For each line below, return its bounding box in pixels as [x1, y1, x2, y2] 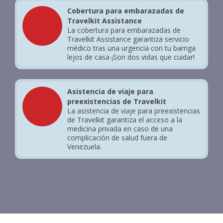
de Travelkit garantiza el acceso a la [67, 115, 182, 124]
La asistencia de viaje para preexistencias [67, 106, 200, 115]
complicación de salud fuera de [67, 133, 167, 142]
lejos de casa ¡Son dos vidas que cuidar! [67, 52, 195, 62]
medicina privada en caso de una [67, 124, 173, 133]
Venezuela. [67, 142, 102, 151]
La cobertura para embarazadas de [67, 25, 181, 35]
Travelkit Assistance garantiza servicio [67, 34, 189, 44]
